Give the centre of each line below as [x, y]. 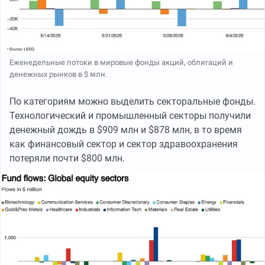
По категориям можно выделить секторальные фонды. [132, 101]
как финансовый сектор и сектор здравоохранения [124, 144]
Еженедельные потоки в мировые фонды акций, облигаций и [121, 62]
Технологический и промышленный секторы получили [130, 115]
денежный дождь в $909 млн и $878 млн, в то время [126, 130]
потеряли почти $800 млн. [67, 158]
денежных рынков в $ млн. [58, 74]
